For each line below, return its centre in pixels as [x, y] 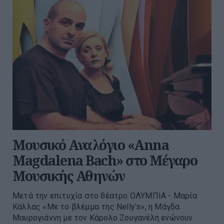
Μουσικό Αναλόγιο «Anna [90, 145]
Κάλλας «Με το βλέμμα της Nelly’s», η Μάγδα [96, 207]
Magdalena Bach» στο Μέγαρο [105, 160]
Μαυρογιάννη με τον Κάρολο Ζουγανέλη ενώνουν [103, 218]
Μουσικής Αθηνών [69, 176]
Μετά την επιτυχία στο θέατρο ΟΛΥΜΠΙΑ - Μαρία [105, 196]
